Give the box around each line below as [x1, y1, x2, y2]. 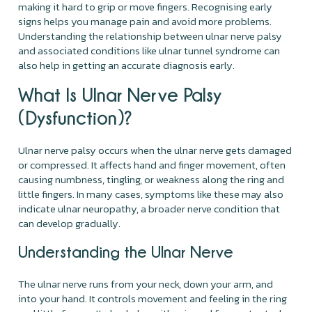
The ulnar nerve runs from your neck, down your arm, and [18, 275, 274, 292]
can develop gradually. [18, 214, 121, 231]
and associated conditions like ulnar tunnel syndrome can [18, 42, 281, 58]
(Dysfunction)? [18, 107, 133, 127]
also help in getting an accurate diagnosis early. [18, 56, 235, 73]
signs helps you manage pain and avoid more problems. [18, 13, 272, 29]
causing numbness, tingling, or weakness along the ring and [18, 171, 285, 187]
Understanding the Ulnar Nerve [18, 242, 234, 260]
